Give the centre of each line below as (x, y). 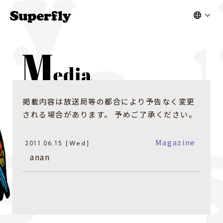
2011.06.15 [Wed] (57, 143)
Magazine (175, 142)
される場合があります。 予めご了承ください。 (110, 114)
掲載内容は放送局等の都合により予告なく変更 (109, 101)
